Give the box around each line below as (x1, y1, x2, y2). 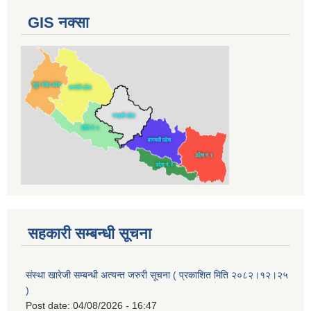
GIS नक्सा (28, 14, 89, 32)
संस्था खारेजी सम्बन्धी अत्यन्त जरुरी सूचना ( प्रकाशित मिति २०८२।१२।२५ (26, 269, 288, 281)
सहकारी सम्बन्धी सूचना (28, 225, 151, 243)
